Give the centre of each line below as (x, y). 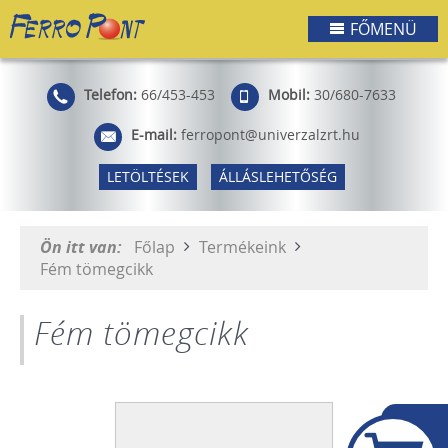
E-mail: (154, 135)
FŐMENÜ (383, 29)
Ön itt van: (85, 246)
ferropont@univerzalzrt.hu (270, 135)
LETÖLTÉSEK (148, 177)
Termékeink (244, 246)
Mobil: (288, 95)
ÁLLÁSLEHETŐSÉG (278, 177)
